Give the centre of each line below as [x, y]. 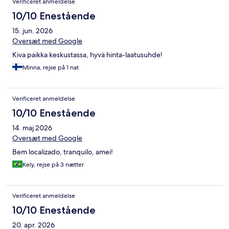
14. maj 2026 [32, 128]
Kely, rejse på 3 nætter [53, 165]
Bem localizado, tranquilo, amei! [63, 152]
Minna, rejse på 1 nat [51, 68]
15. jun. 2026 [32, 31]
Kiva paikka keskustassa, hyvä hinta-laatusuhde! [87, 55]
